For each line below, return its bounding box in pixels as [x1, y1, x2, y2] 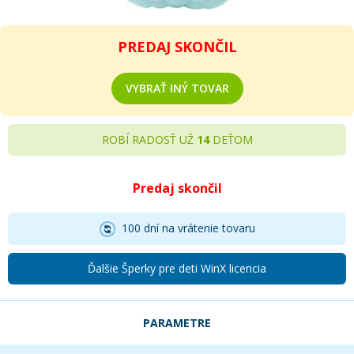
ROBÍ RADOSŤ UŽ [101, 132, 197, 147]
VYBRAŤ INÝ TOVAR [125, 81, 229, 96]
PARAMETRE [143, 315, 211, 331]
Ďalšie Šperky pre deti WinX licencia [88, 261, 266, 277]
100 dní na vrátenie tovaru [115, 220, 255, 235]
